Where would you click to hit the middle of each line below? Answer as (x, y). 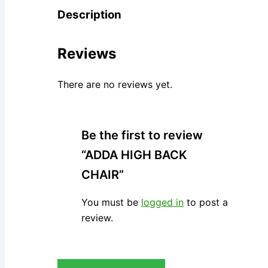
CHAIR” (103, 175)
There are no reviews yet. (115, 85)
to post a (206, 202)
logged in (162, 202)
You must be (111, 202)
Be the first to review (142, 135)
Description (89, 14)
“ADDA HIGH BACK (134, 155)
